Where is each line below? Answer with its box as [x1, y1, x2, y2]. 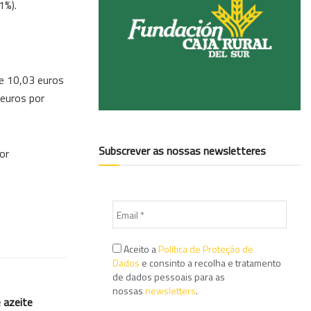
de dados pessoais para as [112, 269, 225, 285]
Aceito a [121, 242, 158, 257]
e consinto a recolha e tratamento [140, 255, 281, 271]
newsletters [145, 283, 196, 299]
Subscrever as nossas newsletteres [99, 142, 266, 160]
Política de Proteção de [158, 242, 253, 257]
